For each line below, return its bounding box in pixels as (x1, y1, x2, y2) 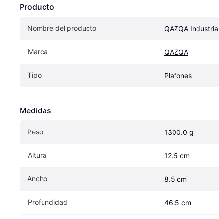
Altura (28, 151, 46, 160)
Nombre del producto (27, 24, 96, 33)
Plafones (164, 71, 192, 80)
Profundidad (28, 198, 67, 207)
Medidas (20, 106, 51, 116)
